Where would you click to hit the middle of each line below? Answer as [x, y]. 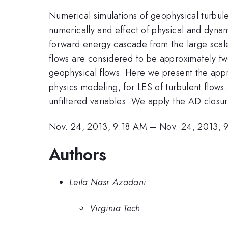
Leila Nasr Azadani [108, 182]
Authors [78, 154]
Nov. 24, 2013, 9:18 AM [98, 127]
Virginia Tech [115, 208]
